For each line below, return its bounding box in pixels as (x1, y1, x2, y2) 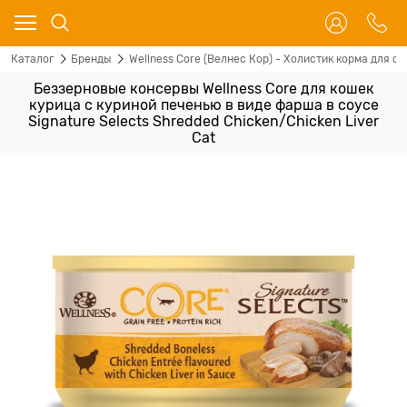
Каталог (11, 53, 54, 65)
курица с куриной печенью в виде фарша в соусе (28, 97, 379, 114)
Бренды (71, 53, 112, 65)
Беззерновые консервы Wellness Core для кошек (33, 81, 374, 97)
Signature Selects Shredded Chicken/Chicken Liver (28, 114, 379, 130)
